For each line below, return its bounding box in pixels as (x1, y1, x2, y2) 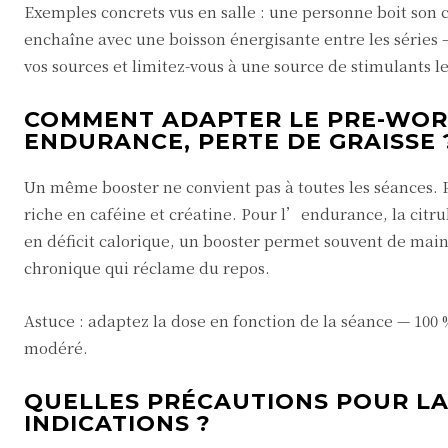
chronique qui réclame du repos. (24, 257, 270, 278)
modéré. (24, 337, 88, 358)
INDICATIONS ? (24, 410, 211, 437)
